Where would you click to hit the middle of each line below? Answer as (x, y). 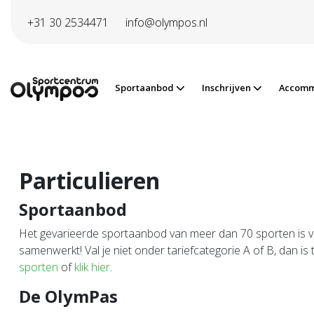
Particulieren (89, 180)
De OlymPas (68, 296)
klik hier (92, 267)
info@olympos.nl (166, 22)
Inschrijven (227, 88)
